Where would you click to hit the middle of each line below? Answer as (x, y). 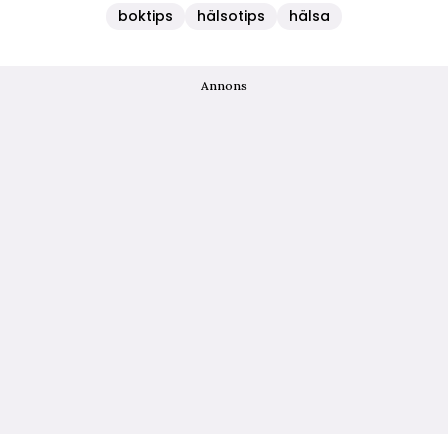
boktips (145, 16)
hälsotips (231, 16)
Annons (224, 86)
